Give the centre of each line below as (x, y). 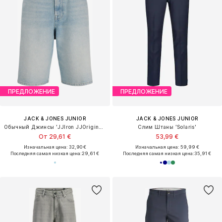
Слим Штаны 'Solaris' (167, 127)
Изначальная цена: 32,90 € (55, 147)
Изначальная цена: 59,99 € (167, 147)
